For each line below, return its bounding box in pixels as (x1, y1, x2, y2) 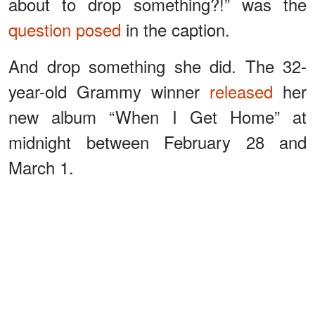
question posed (8, 16, 121, 41)
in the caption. (121, 16, 230, 41)
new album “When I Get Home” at (8, 103, 307, 129)
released (210, 78, 273, 103)
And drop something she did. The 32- (8, 53, 307, 78)
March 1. (8, 154, 74, 179)
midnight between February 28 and (8, 129, 307, 154)
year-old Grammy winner (8, 78, 210, 103)
